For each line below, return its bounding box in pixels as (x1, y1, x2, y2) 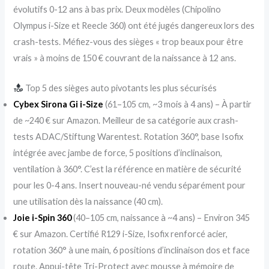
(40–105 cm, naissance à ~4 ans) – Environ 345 (71, 212, 250, 223)
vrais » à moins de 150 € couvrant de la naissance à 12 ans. (13, 52, 237, 63)
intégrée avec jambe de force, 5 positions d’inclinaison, (13, 147, 223, 158)
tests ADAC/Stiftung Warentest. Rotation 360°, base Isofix (13, 131, 244, 142)
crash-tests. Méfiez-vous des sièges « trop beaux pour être (13, 36, 244, 47)
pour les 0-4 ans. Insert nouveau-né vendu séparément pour (13, 180, 246, 190)
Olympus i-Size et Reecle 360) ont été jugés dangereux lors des (13, 20, 255, 31)
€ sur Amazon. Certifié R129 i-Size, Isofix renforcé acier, (13, 228, 228, 239)
